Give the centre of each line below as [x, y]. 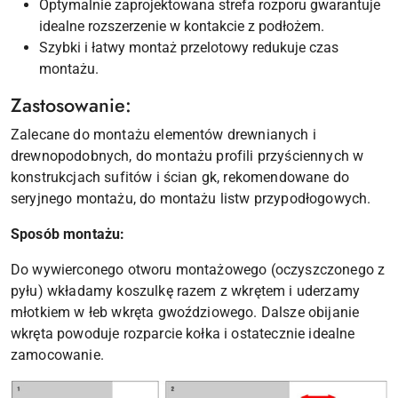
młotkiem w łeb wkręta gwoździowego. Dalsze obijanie [185, 313]
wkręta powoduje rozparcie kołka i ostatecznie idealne [183, 334]
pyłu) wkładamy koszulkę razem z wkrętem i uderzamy [186, 291]
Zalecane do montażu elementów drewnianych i [163, 135]
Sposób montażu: [68, 235]
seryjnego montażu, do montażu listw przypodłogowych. [191, 199]
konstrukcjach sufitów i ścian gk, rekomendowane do [180, 178]
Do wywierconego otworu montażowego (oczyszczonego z [198, 270]
